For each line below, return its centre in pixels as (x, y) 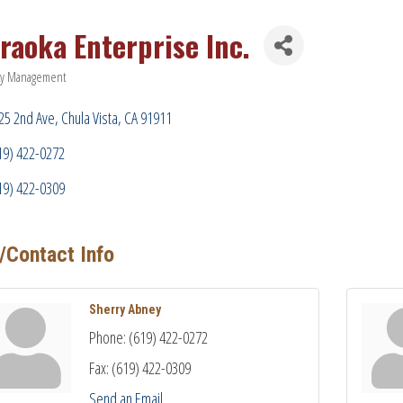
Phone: (107, 338)
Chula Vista (90, 118)
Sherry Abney (125, 310)
